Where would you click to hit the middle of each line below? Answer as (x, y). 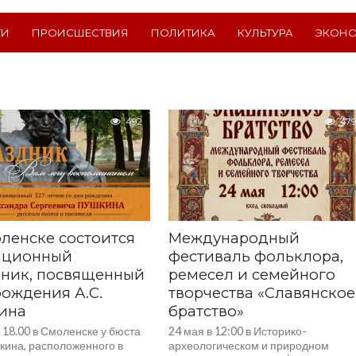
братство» (207, 311)
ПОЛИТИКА (183, 32)
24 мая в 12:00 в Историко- (238, 331)
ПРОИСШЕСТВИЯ (80, 32)
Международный (234, 238)
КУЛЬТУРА (265, 32)
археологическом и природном (249, 345)
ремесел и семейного (252, 275)
